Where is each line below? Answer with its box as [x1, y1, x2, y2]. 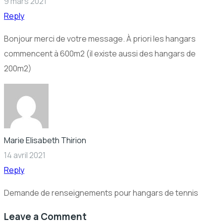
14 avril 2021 [4, 149, 46, 161]
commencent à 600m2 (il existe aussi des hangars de [4, 48, 196, 59]
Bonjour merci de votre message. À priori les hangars [4, 33, 196, 44]
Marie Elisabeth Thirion [4, 134, 86, 146]
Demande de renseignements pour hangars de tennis [4, 187, 198, 198]
